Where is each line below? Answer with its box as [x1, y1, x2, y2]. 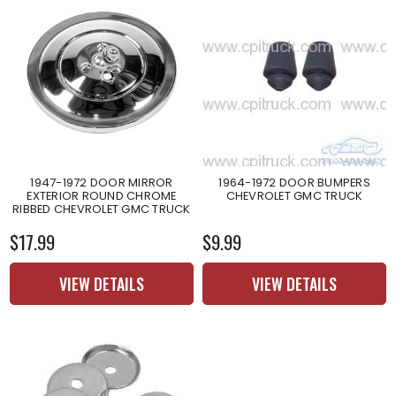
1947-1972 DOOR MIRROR [30, 173, 173, 191]
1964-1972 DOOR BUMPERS [218, 173, 370, 191]
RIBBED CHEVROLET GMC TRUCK [12, 200, 191, 217]
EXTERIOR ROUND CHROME [27, 187, 177, 204]
